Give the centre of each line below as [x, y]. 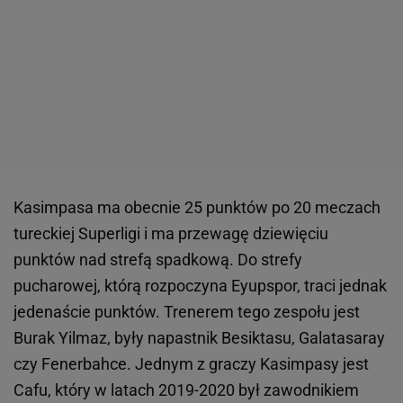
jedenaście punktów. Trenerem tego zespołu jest [187, 312]
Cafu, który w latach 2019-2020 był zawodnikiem [186, 390]
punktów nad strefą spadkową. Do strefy [158, 260]
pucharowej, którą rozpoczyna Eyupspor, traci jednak [200, 286]
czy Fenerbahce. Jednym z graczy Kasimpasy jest [191, 364]
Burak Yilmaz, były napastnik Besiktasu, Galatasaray [199, 338]
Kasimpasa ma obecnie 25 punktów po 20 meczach [197, 208]
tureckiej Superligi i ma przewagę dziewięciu [171, 234]
